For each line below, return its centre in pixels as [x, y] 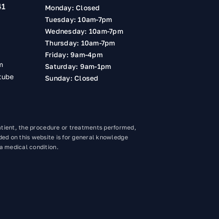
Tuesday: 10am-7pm [79, 19]
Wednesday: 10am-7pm [84, 31]
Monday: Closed [73, 7]
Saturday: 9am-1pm [78, 66]
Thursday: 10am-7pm [80, 43]
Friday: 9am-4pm [74, 54]
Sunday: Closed [72, 78]
